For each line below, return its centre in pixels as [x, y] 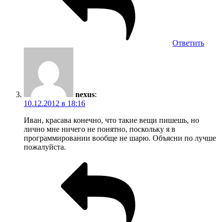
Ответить [188, 43]
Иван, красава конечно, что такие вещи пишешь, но [111, 120]
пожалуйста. [45, 147]
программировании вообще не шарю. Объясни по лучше [120, 138]
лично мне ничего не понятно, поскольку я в [100, 129]
